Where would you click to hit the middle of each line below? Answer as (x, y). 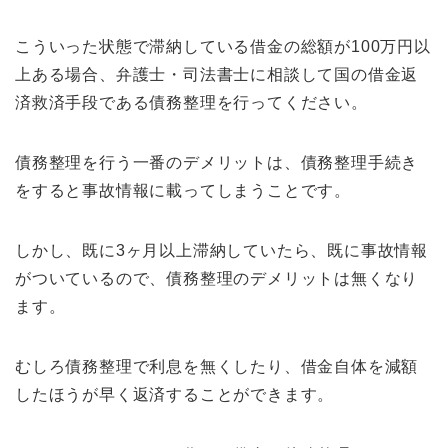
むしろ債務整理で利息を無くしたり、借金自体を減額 (217, 366)
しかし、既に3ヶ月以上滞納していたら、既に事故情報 (221, 250)
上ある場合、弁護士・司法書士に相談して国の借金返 (217, 74)
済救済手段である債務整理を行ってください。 (191, 102)
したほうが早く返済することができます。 (175, 394)
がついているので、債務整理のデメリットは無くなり (217, 278)
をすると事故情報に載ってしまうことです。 (183, 190)
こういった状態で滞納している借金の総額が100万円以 (223, 46)
